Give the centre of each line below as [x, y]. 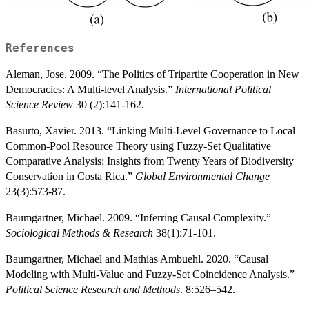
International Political [223, 89]
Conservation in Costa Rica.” [70, 176]
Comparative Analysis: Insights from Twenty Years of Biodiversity [150, 161]
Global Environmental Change [202, 176]
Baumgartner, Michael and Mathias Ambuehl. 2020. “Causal [137, 259]
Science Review [39, 104]
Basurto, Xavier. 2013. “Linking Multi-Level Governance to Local [150, 130]
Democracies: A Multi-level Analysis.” [90, 89]
